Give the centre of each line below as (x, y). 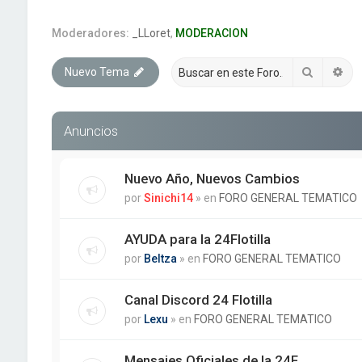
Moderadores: (90, 33)
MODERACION (211, 33)
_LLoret (151, 33)
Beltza (160, 259)
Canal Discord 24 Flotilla (198, 300)
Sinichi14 (168, 198)
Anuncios (90, 131)
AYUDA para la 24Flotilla (197, 239)
